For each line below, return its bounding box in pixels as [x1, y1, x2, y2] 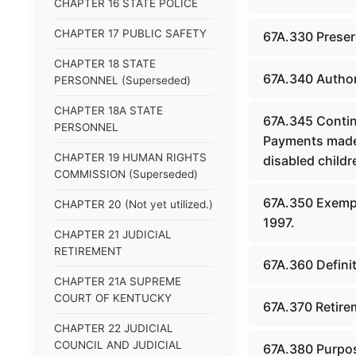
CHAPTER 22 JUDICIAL [54, 322, 173, 335]
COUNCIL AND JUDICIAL [54, 339, 182, 351]
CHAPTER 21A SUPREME [54, 275, 181, 288]
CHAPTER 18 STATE [54, 57, 156, 70]
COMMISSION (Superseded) [54, 168, 198, 180]
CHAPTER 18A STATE [54, 104, 163, 117]
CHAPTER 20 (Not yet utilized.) [54, 198, 213, 211]
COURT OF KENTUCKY [54, 292, 172, 304]
